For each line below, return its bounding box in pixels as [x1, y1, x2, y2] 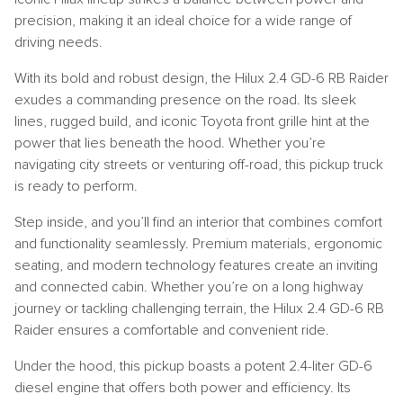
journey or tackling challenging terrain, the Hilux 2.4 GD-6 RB [14, 299, 384, 318]
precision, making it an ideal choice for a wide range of [14, 11, 352, 30]
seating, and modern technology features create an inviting [14, 255, 378, 274]
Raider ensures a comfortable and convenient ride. [14, 320, 329, 339]
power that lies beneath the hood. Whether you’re [14, 133, 326, 152]
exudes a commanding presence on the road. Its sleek [14, 90, 356, 109]
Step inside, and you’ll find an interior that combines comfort [14, 212, 382, 231]
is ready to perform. [14, 176, 138, 195]
